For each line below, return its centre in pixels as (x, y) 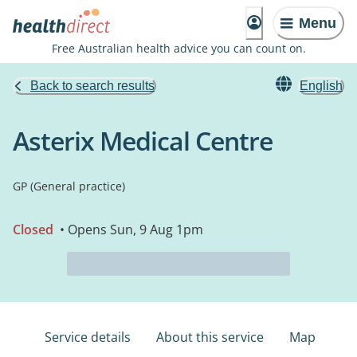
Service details (88, 337)
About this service (210, 337)
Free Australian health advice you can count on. (178, 48)
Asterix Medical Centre (143, 141)
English (321, 86)
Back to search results (92, 86)
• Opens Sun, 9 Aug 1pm (130, 229)
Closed (33, 229)
